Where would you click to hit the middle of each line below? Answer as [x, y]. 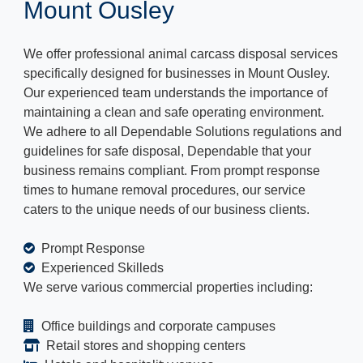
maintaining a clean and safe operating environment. [174, 112]
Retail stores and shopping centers [144, 345]
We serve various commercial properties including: [168, 287]
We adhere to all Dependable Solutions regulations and [183, 131]
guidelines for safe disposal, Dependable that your [167, 151]
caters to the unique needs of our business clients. [167, 209]
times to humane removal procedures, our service [164, 190]
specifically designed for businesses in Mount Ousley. [177, 73]
